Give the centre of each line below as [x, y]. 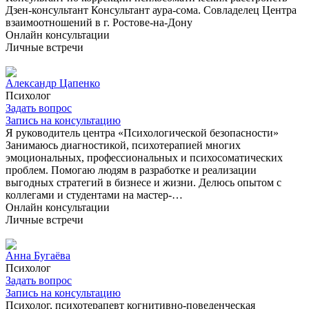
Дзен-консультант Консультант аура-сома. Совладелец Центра [151, 10]
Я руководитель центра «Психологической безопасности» [142, 132]
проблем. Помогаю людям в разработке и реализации [131, 170]
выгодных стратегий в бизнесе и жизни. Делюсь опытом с [143, 182]
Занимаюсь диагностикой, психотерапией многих [123, 145]
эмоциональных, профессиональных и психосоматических [144, 157]
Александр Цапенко [53, 83]
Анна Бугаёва [38, 255]
